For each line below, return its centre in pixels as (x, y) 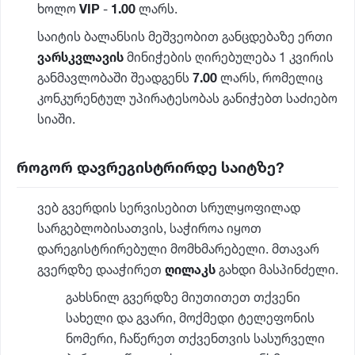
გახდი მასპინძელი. (277, 271)
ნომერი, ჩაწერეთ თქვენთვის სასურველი (195, 340)
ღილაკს (190, 271)
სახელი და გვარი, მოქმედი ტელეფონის (190, 319)
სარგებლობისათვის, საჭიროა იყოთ (149, 229)
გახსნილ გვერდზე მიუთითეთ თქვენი (183, 298)
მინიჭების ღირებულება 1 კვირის (229, 58)
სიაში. (56, 120)
